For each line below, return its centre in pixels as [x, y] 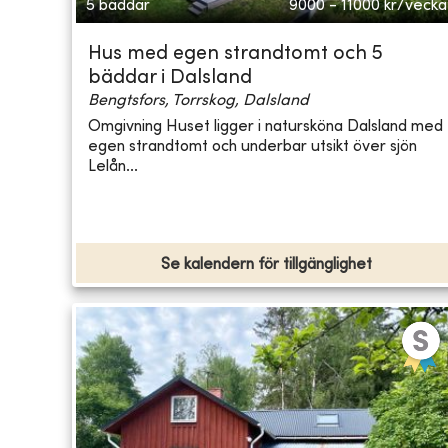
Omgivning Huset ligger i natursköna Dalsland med [265, 126]
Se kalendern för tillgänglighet [267, 265]
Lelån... [113, 166]
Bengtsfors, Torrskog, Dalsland [198, 101]
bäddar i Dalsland [170, 79]
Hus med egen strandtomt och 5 [235, 55]
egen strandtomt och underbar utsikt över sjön [252, 146]
